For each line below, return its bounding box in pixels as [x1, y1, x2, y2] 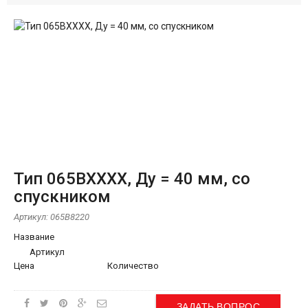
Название [14, 232, 54, 242]
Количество [107, 261, 159, 271]
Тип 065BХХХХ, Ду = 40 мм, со [14, 169, 250, 188]
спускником [14, 187, 111, 206]
